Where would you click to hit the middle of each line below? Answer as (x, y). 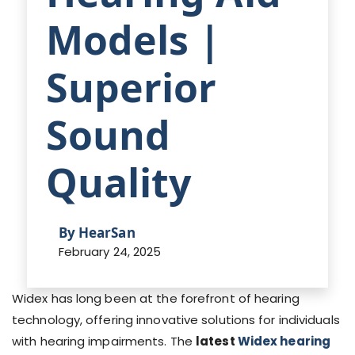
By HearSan (97, 233)
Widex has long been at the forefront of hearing (156, 298)
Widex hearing (284, 341)
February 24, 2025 (110, 252)
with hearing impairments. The (104, 341)
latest (217, 341)
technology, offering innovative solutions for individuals (176, 320)
